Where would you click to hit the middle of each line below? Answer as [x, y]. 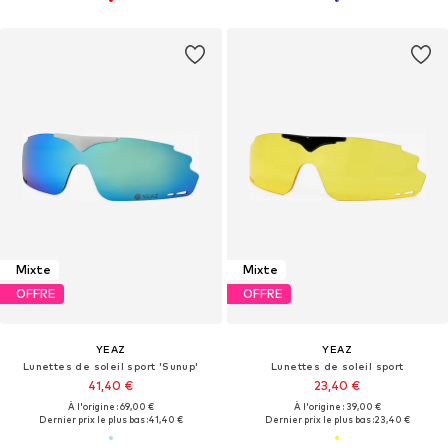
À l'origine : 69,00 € [110, 406]
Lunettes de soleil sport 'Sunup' [110, 365]
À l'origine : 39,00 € [337, 406]
